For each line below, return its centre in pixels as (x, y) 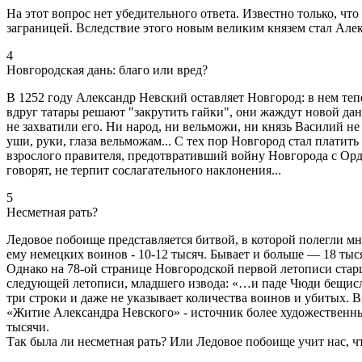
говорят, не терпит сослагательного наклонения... (144, 170)
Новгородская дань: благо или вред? (107, 69)
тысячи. (28, 326)
